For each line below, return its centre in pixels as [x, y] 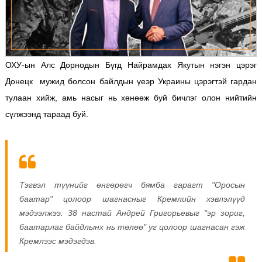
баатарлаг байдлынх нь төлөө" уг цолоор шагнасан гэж [132, 227]
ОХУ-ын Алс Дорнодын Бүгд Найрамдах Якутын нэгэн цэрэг [131, 65]
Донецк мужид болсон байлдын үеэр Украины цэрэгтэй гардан [131, 81]
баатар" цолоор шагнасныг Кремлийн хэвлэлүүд [132, 199]
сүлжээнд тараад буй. [46, 114]
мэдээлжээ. [43, 213]
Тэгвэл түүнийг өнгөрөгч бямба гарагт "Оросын [132, 185]
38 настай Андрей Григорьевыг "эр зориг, [156, 213]
